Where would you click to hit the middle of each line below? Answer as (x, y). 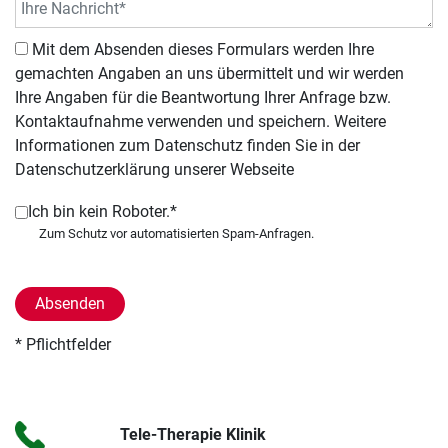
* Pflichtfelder (63, 345)
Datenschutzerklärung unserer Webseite (154, 170)
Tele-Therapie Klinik (192, 435)
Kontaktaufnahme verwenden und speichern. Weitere (200, 122)
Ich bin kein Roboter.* (102, 212)
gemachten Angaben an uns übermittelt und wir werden (209, 74)
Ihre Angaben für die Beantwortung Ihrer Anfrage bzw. (203, 98)
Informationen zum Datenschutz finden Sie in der (187, 146)
